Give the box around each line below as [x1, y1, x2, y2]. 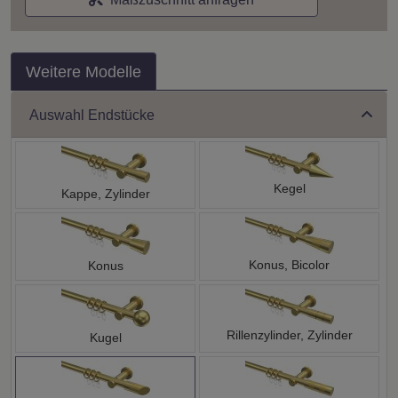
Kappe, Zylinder [60, 187, 150, 202]
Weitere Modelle [26, 63, 141, 82]
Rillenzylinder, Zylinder [226, 328, 353, 343]
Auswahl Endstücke [29, 107, 155, 123]
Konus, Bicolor [249, 258, 330, 273]
